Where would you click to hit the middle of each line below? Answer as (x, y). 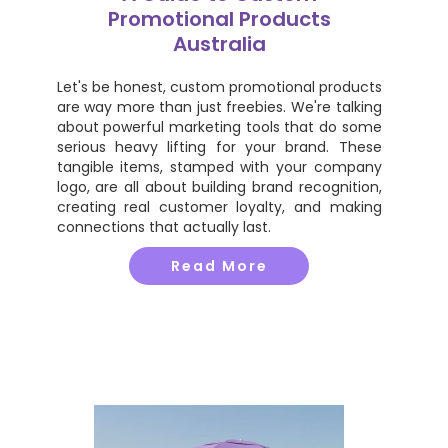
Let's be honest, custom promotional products (219, 87)
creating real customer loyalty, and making (219, 207)
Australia (219, 44)
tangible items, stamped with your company (219, 167)
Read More (219, 266)
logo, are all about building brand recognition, (219, 187)
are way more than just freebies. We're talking (219, 107)
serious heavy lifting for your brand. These (219, 147)
